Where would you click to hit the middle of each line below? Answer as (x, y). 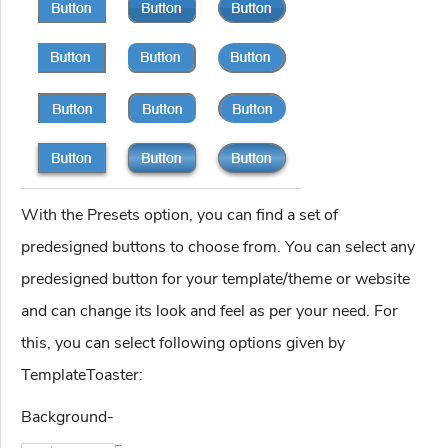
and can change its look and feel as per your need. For (209, 311)
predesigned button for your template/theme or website (215, 279)
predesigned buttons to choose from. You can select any (218, 247)
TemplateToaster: (82, 375)
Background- (67, 417)
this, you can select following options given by (183, 343)
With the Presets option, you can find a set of (179, 215)
